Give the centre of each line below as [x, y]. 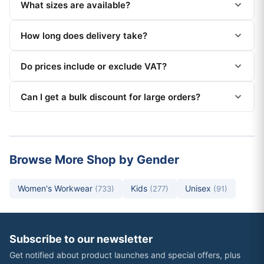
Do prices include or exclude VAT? [94, 66]
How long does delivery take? [84, 35]
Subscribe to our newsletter [81, 239]
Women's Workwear [56, 189]
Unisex [199, 189]
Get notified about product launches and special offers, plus [125, 255]
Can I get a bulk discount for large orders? [110, 97]
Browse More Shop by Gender [94, 160]
